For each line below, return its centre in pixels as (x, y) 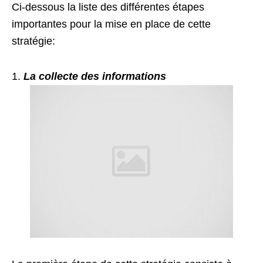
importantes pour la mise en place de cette (111, 24)
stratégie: (33, 41)
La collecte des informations (95, 76)
